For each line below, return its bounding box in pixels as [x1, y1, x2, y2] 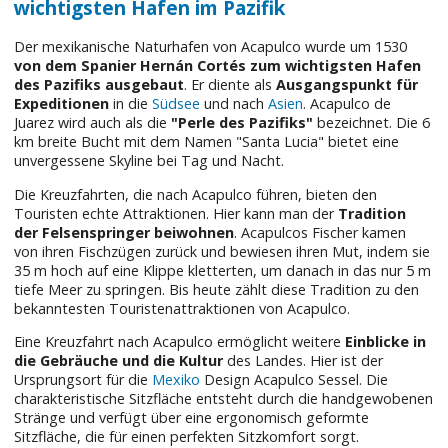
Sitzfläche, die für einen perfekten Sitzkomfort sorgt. [14, 426, 360, 446]
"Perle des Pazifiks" [171, 113, 314, 133]
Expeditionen [14, 94, 110, 114]
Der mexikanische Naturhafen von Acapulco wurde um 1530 [14, 37, 408, 57]
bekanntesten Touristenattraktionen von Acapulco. [14, 298, 351, 318]
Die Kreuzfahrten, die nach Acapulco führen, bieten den [14, 184, 378, 204]
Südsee [152, 94, 201, 114]
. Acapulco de [303, 94, 392, 114]
